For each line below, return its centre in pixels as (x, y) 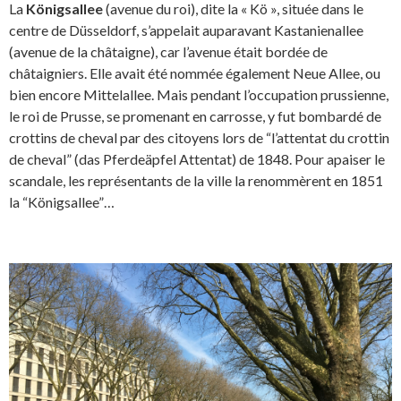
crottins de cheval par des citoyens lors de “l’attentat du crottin (199, 137)
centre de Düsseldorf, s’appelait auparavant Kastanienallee (186, 30)
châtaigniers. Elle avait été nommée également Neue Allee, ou (195, 73)
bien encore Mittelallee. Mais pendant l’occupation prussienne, (199, 94)
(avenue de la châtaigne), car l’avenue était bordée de (168, 51)
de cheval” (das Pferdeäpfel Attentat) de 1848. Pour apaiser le (197, 158)
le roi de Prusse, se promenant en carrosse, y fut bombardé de (195, 115)
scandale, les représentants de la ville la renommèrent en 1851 (196, 180)
